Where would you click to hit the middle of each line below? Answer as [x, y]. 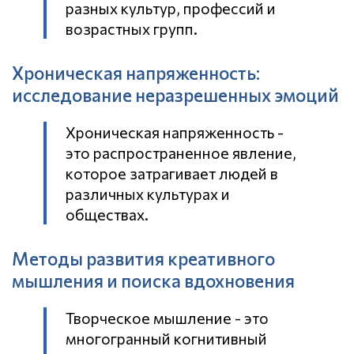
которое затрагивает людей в [172, 173]
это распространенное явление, [181, 152]
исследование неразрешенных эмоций [175, 95]
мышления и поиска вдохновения [153, 281]
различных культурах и [148, 193]
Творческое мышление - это [167, 317]
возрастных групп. [132, 28]
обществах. [107, 214]
